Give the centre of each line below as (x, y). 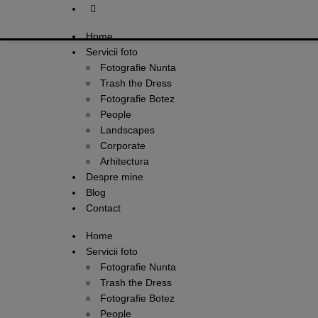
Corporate (123, 146)
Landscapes (127, 130)
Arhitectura (125, 161)
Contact (103, 208)
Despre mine (115, 177)
